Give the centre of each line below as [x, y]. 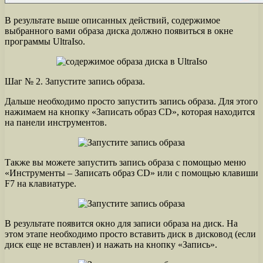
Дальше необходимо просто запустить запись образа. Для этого [131, 101]
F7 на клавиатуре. [41, 183]
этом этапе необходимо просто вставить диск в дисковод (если [130, 234]
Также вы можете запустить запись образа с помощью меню [125, 162]
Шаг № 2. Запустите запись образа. [75, 81]
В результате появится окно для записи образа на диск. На [121, 223]
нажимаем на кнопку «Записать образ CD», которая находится [130, 112]
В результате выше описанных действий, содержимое [112, 20]
